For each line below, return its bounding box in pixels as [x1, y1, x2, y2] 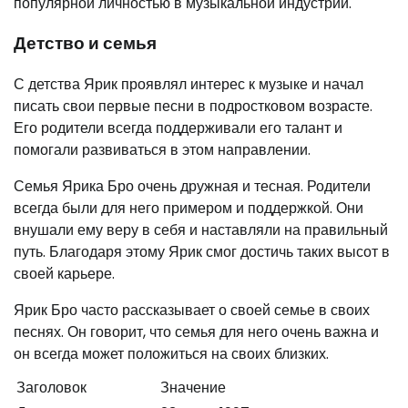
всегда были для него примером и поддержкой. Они [14, 198, 363, 219]
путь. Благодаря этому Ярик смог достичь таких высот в [14, 241, 390, 263]
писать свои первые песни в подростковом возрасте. [14, 96, 372, 117]
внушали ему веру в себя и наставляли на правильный [14, 219, 388, 241]
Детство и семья [14, 31, 157, 56]
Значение [160, 377, 226, 399]
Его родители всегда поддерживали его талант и [14, 117, 342, 139]
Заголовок [16, 377, 87, 399]
